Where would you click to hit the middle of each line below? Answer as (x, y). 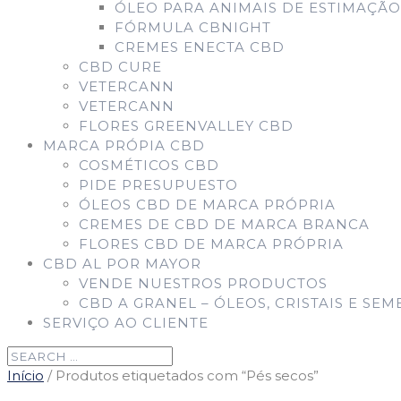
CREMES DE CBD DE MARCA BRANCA (224, 224)
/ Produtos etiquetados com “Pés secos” (181, 375)
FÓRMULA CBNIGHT (193, 27)
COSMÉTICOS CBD (149, 165)
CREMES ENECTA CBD (200, 47)
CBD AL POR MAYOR (122, 264)
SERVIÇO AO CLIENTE (126, 323)
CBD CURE (120, 67)
